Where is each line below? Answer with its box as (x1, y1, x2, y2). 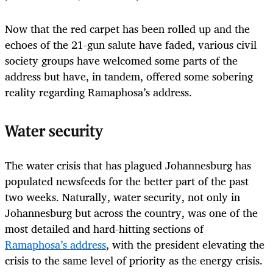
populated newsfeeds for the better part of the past (5, 171, 249, 190)
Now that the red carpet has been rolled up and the (5, 19, 250, 38)
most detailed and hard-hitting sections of (5, 219, 204, 238)
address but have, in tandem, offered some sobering (5, 67, 253, 85)
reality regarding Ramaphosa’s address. (5, 83, 192, 101)
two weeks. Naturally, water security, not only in (5, 187, 240, 206)
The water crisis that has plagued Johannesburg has (5, 155, 251, 174)
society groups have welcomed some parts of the (5, 51, 238, 69)
